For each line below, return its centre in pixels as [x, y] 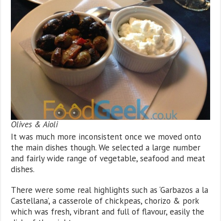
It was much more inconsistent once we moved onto [106, 136]
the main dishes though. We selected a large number [106, 147]
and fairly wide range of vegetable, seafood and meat [108, 158]
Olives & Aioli [35, 124]
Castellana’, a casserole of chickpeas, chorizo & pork [105, 201]
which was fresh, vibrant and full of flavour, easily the [108, 211]
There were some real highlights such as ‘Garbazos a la [110, 190]
